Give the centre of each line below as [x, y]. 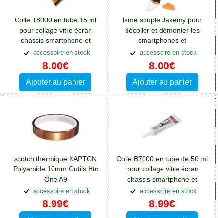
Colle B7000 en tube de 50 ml [162, 158]
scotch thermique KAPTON [55, 158]
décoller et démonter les [162, 30]
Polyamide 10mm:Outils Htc [55, 169]
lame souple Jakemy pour [162, 20]
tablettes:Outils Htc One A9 [162, 51]
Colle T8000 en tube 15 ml [55, 20]
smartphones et [162, 41]
